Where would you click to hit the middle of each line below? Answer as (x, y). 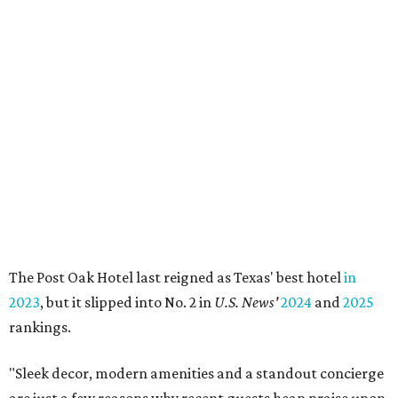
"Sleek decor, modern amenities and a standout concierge (196, 374)
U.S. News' (247, 302)
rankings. (40, 327)
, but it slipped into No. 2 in (127, 302)
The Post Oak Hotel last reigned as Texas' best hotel (176, 278)
